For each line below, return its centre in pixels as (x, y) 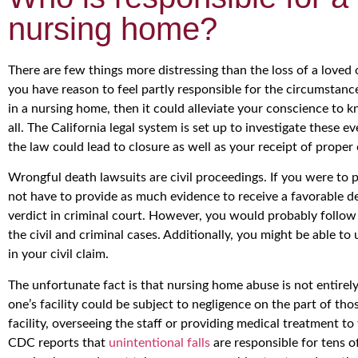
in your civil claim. (58, 255)
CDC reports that (58, 342)
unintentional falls (159, 342)
